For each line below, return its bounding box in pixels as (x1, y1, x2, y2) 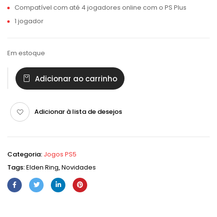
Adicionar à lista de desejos (34, 107, 122, 116)
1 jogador (15, 16, 44, 26)
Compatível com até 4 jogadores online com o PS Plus (15, 3, 186, 12)
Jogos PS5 (44, 150, 77, 159)
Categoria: (7, 150, 44, 159)
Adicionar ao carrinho (35, 74, 117, 84)
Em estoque (7, 48, 45, 58)
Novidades (62, 163, 96, 172)
